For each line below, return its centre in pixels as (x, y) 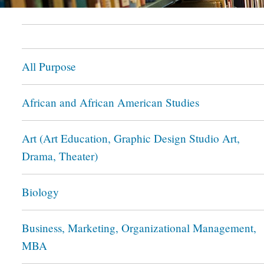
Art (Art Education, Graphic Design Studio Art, (131, 138)
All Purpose (49, 66)
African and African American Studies (110, 102)
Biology (40, 192)
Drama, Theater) (60, 156)
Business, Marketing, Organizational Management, (139, 228)
